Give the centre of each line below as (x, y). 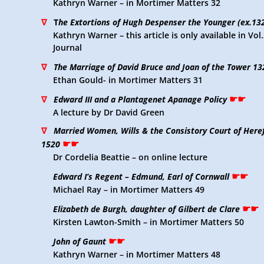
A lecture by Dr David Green (109, 112)
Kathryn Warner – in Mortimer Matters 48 (137, 254)
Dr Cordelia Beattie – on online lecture (130, 157)
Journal (67, 47)
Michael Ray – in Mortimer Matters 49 (129, 189)
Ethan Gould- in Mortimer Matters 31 (128, 80)
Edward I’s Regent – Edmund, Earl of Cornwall (141, 176)
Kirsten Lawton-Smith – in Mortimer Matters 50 (148, 222)
